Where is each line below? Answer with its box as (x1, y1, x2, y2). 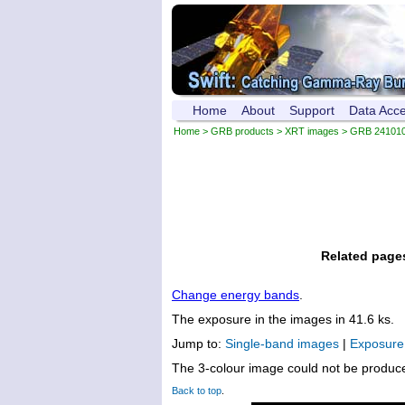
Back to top (172, 384, 221, 396)
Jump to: (172, 335, 225, 351)
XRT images (285, 126, 339, 137)
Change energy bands (172, 287, 299, 302)
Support (289, 103, 334, 118)
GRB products (211, 126, 274, 137)
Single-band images (225, 335, 339, 351)
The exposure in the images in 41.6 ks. (172, 311, 394, 326)
